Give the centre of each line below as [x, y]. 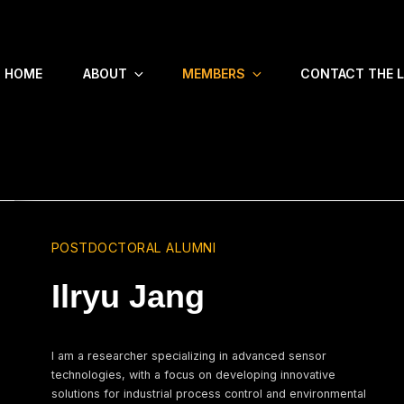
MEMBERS [214, 73]
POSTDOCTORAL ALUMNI [133, 248]
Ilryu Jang [128, 296]
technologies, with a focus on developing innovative [193, 375]
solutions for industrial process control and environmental [208, 394]
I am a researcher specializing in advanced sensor [188, 356]
